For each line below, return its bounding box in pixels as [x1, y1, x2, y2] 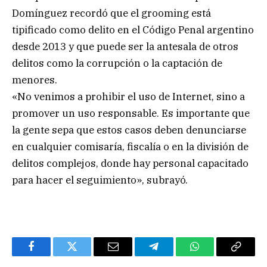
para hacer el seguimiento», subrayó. [12, 173, 188, 187]
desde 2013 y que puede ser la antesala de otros [12, 40, 238, 54]
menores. [12, 73, 57, 87]
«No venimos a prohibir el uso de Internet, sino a [12, 90, 245, 104]
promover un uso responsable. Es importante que [12, 107, 250, 120]
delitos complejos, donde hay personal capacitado [12, 157, 249, 170]
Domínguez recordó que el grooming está [12, 7, 211, 20]
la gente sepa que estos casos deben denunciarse [12, 123, 246, 137]
